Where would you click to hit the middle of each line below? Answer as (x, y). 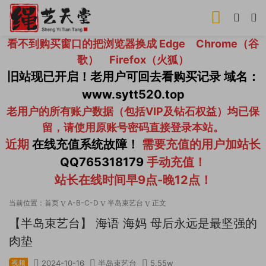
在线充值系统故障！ (85, 144)
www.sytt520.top (133, 94)
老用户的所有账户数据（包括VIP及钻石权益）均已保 (133, 111)
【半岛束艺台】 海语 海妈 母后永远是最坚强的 (133, 223)
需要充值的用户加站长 (200, 144)
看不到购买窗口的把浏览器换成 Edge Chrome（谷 (133, 44)
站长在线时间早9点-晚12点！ (133, 180)
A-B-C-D (83, 203)
